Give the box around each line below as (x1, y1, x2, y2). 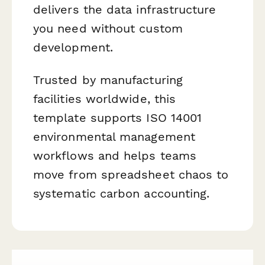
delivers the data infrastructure (33, 2, 216, 17)
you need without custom (33, 21, 183, 35)
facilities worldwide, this (33, 92, 176, 106)
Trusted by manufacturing (33, 73, 183, 88)
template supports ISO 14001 (33, 111, 202, 125)
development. (33, 40, 113, 54)
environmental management (33, 130, 195, 144)
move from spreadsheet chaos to (33, 167, 229, 182)
